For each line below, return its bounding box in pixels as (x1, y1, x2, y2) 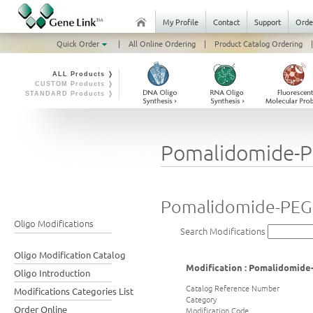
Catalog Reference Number (186, 282, 279, 293)
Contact (213, 16, 240, 27)
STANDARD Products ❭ (25, 90, 114, 97)
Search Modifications (180, 224, 265, 238)
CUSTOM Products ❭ (35, 80, 114, 87)
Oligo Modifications (14, 217, 94, 230)
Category (186, 293, 217, 305)
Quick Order (56, 38, 101, 49)
